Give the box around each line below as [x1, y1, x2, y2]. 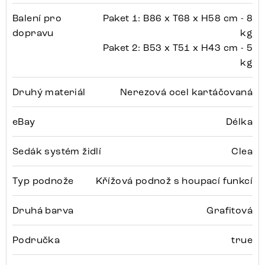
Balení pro [12, 12, 62, 24]
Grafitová [206, 205, 253, 216]
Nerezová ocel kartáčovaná [120, 86, 253, 98]
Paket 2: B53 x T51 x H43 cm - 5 [102, 42, 253, 54]
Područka [12, 234, 60, 246]
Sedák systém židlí [12, 146, 102, 157]
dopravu [12, 27, 54, 39]
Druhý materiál [12, 86, 86, 98]
